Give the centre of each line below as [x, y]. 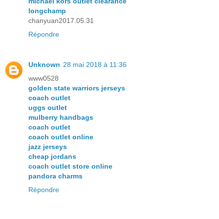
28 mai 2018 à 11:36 [95, 64]
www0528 [44, 78]
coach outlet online [61, 137]
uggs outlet [48, 107]
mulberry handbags [61, 117]
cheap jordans [52, 156]
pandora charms [55, 176]
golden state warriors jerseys [77, 88]
